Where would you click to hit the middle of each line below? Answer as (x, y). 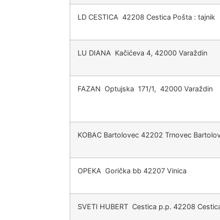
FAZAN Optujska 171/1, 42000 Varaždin (145, 89)
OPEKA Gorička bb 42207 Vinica (132, 171)
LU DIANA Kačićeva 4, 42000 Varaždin (142, 53)
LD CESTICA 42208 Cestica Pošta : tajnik (146, 17)
